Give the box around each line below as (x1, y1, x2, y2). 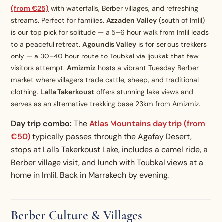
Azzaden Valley (106, 15, 157, 25)
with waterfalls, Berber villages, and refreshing (49, 3, 199, 13)
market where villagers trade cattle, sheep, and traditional (11, 75, 199, 84)
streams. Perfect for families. (11, 15, 107, 25)
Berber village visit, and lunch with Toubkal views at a (11, 157, 204, 167)
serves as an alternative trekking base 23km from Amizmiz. (11, 99, 201, 108)
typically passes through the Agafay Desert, (30, 131, 192, 142)
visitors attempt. (11, 63, 67, 72)
